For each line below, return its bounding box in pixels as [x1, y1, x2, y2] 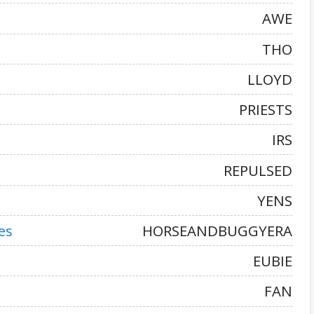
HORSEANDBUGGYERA [142, 220, 292, 240]
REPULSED [224, 160, 292, 180]
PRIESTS [239, 100, 292, 120]
